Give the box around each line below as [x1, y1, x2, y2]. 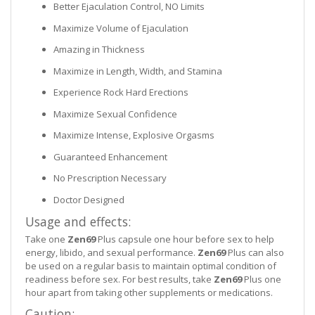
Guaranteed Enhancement [53, 150, 167, 163]
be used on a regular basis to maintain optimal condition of [25, 259, 276, 273]
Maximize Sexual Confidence [53, 107, 177, 120]
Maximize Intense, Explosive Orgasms [53, 129, 214, 142]
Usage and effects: [25, 213, 131, 231]
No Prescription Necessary [53, 172, 167, 185]
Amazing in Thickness [53, 43, 145, 56]
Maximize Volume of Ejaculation [53, 21, 188, 34]
